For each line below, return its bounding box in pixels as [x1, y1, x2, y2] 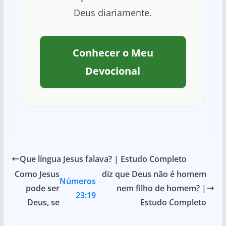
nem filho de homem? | [117, 183, 207, 194]
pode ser [26, 183, 60, 194]
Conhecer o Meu [72, 46, 153, 60]
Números [60, 176, 96, 187]
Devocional [85, 64, 141, 78]
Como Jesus [15, 168, 60, 180]
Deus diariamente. [74, 7, 152, 19]
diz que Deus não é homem [102, 168, 207, 180]
